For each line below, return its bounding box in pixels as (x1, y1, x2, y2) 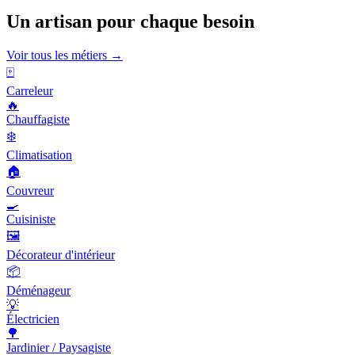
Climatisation (6, 147, 72, 162)
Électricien (6, 311, 59, 326)
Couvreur (6, 183, 54, 197)
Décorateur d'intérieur (6, 247, 115, 261)
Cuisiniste (6, 212, 55, 226)
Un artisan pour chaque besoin (6, 10, 254, 32)
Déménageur (6, 283, 71, 297)
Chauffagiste (6, 112, 70, 126)
